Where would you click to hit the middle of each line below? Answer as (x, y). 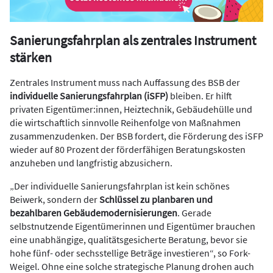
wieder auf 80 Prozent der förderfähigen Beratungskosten (128, 150)
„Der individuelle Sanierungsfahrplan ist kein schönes (120, 186)
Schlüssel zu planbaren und (156, 200)
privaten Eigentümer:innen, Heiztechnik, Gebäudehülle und (131, 109)
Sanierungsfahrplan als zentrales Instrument (133, 41)
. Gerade (194, 213)
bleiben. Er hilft (200, 96)
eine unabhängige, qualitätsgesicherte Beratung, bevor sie (129, 240)
